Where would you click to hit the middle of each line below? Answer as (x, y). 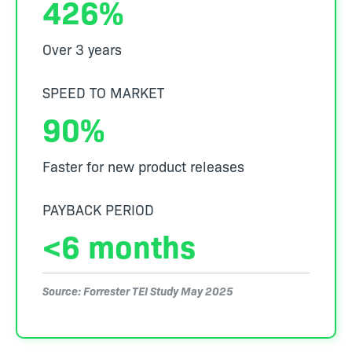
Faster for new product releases (143, 167)
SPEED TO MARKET (103, 93)
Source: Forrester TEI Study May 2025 (138, 291)
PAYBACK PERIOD (98, 210)
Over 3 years (82, 49)
